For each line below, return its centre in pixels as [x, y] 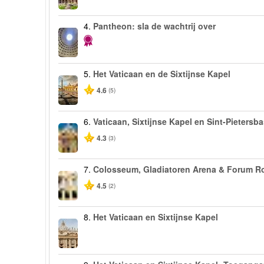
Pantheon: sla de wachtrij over [155, 26]
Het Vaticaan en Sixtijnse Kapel [156, 217]
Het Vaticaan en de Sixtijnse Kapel [162, 74]
